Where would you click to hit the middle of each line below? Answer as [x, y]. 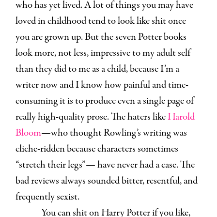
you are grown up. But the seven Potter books [101, 37]
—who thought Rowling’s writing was [114, 133]
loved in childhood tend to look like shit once [101, 21]
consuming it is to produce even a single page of [105, 101]
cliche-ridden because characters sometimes [97, 149]
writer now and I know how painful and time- [102, 85]
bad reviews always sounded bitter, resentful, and [107, 181]
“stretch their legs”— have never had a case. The [105, 165]
